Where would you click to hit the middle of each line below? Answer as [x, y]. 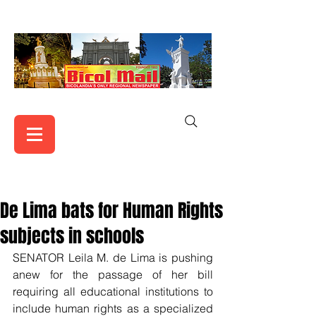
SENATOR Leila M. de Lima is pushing [113, 257]
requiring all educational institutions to [113, 291]
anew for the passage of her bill [113, 274]
